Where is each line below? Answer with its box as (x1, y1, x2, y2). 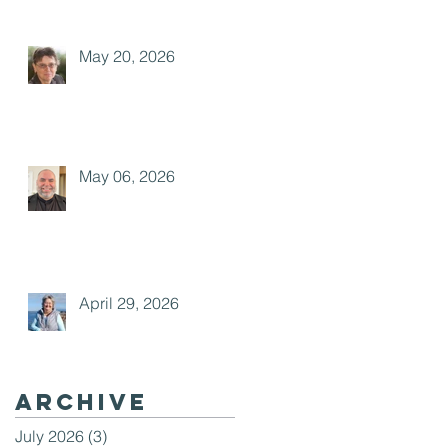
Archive (15, 388, 148, 416)
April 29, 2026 (79, 293, 179, 313)
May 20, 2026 (79, 46, 175, 66)
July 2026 (15, 426, 84, 446)
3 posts (107, 426, 159, 446)
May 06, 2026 (79, 166, 175, 186)
